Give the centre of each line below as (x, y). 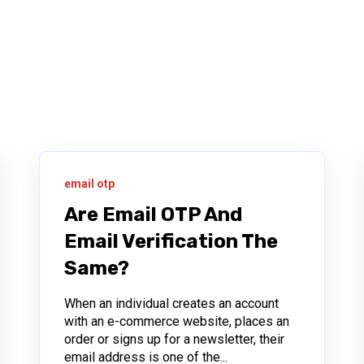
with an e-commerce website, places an (176, 321)
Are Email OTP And (153, 214)
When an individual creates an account (171, 303)
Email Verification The (171, 241)
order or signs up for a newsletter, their (174, 339)
